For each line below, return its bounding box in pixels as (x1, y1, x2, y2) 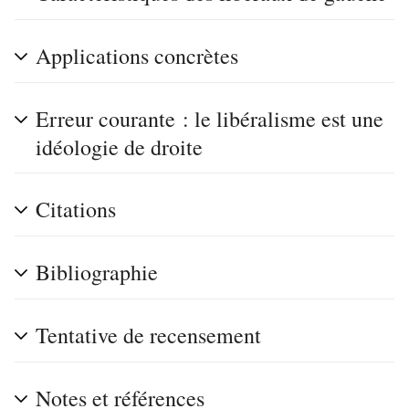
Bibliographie (36, 257, 158, 287)
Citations (36, 194, 116, 224)
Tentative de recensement (36, 320, 261, 350)
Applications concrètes (36, 41, 238, 70)
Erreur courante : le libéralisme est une (36, 104, 383, 133)
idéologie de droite (36, 132, 203, 162)
